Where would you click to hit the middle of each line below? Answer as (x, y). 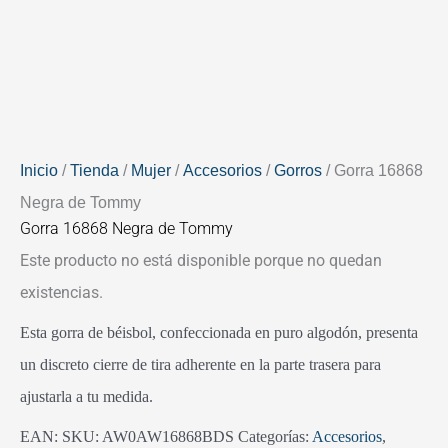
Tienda (94, 170)
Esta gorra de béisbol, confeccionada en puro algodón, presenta (219, 332)
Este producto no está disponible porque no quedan (201, 260)
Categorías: (275, 436)
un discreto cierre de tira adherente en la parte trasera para (200, 364)
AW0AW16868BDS (168, 436)
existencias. (61, 292)
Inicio (39, 170)
